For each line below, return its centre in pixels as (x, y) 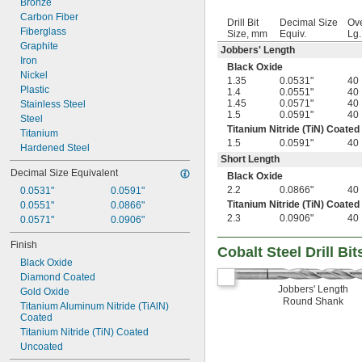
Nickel (34, 75)
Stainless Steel (53, 104)
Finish (24, 245)
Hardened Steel (55, 148)
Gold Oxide (45, 292)
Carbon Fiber (49, 17)
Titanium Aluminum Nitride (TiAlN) (95, 306)
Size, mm (247, 34)
